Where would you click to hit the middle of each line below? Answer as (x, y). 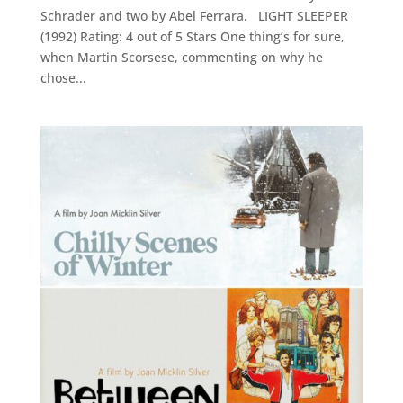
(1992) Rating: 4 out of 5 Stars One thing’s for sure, (192, 36)
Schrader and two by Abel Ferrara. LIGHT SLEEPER (194, 15)
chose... (63, 77)
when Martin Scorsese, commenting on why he (181, 57)
